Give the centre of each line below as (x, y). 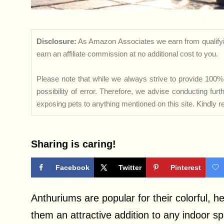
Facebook (72, 168)
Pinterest (186, 168)
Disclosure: (56, 41)
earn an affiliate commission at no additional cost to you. (127, 54)
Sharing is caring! (73, 144)
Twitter (130, 168)
